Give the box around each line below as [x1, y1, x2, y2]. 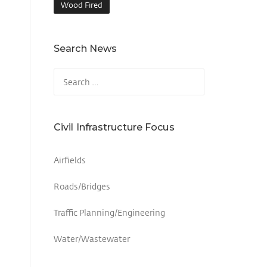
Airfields [54, 154, 86, 166]
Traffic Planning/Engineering [54, 207, 165, 219]
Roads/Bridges [54, 181, 110, 193]
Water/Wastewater [54, 233, 130, 245]
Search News [54, 43, 117, 55]
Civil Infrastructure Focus [54, 122, 175, 133]
